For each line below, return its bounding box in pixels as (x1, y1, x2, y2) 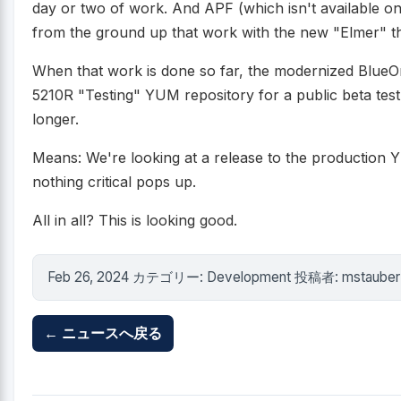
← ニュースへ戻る (43, 324, 162, 343)
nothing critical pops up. (32, 172, 196, 191)
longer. (32, 109, 79, 128)
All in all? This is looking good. (32, 210, 237, 229)
